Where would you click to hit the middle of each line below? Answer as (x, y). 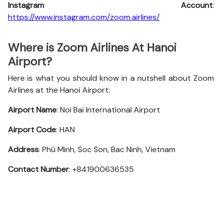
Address (23, 149)
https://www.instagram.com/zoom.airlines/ (84, 17)
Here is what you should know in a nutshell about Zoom (111, 78)
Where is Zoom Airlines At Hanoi (92, 48)
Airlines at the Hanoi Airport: (60, 90)
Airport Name (32, 110)
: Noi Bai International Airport (108, 110)
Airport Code (32, 130)
